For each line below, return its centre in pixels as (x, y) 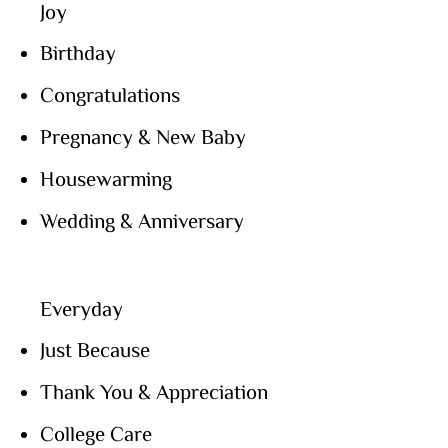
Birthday (78, 52)
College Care (96, 433)
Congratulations (110, 94)
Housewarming (106, 178)
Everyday (81, 308)
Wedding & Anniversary (142, 220)
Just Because (95, 349)
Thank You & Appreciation (154, 391)
